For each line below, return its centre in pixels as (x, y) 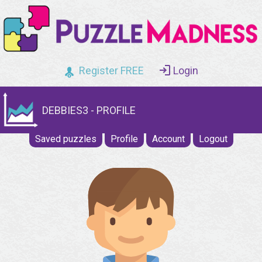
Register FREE (111, 71)
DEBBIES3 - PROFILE (89, 110)
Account (168, 139)
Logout (213, 139)
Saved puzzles (65, 139)
